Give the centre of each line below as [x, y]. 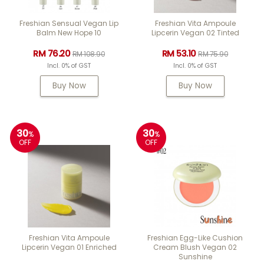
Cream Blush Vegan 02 [195, 247]
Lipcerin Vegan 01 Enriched [69, 247]
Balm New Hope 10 [69, 33]
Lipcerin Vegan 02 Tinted [195, 33]
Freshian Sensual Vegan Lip [69, 23]
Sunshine [195, 257]
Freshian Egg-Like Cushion [195, 238]
